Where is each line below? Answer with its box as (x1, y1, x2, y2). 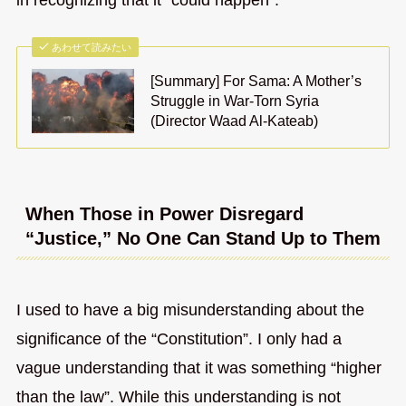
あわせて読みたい (52, 42, 132, 53)
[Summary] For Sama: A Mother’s (150, 72, 362, 90)
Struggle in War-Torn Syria (150, 92, 320, 110)
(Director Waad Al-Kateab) (150, 112, 319, 130)
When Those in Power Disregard (24, 203, 304, 224)
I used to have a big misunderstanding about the (15, 300, 364, 319)
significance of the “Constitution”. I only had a (15, 329, 342, 348)
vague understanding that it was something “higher (15, 358, 382, 377)
